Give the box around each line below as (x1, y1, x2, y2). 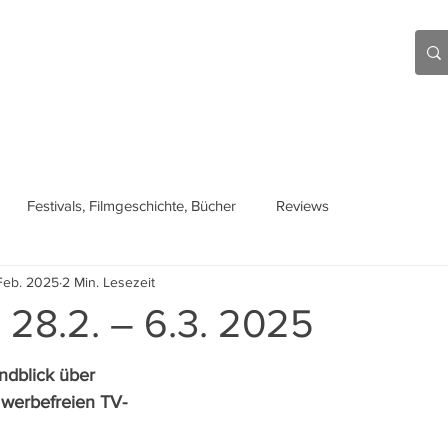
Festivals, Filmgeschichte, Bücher (27, 196, 236, 214)
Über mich (280, 99, 359, 119)
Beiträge (169, 99, 234, 119)
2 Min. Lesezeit (62, 273, 155, 290)
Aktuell (66, 99, 123, 119)
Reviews (276, 196, 329, 214)
